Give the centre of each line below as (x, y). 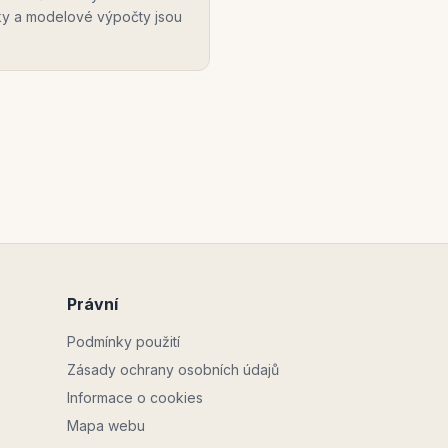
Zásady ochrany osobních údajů (173, 369)
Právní (92, 304)
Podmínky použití (123, 341)
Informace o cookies (135, 397)
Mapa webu (106, 425)
